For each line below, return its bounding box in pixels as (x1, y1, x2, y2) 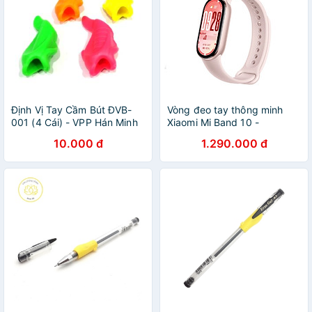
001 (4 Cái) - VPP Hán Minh (11, 116, 138, 128)
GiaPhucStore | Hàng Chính (167, 129, 293, 141)
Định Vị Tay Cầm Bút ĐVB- (11, 104, 132, 116)
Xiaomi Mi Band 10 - (167, 116, 259, 128)
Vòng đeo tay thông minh (167, 104, 283, 116)
